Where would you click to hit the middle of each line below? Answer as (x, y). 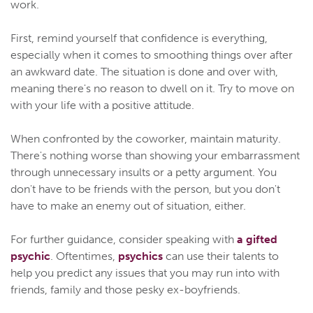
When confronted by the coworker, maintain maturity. (146, 139)
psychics (140, 256)
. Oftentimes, (84, 256)
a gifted (257, 240)
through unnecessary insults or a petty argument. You (144, 173)
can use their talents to (221, 256)
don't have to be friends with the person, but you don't (145, 189)
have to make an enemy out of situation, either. (128, 206)
